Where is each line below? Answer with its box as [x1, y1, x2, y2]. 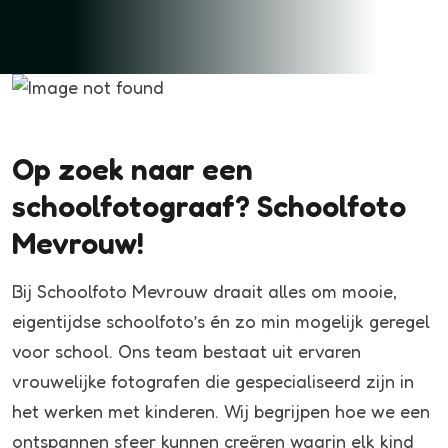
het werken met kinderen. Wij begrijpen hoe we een [12, 400, 430, 422]
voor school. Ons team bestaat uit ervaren [12, 340, 361, 362]
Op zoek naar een [12, 151, 253, 187]
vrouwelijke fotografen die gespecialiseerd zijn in [12, 370, 414, 392]
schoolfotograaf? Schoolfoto [12, 188, 406, 224]
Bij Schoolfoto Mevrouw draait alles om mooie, [12, 280, 397, 302]
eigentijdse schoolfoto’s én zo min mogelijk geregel [12, 310, 430, 332]
